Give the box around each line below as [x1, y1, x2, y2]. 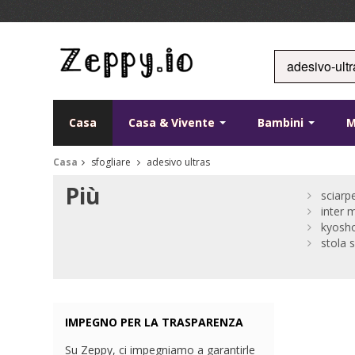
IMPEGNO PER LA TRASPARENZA [65, 315, 244, 330]
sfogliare [89, 155, 134, 170]
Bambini [258, 115, 307, 131]
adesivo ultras [144, 155, 211, 170]
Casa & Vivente [128, 115, 219, 131]
